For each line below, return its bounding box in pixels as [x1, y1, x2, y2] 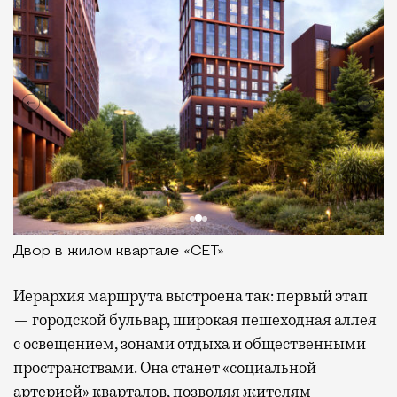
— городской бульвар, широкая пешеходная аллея [13, 309, 377, 330]
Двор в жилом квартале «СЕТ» [13, 244, 224, 259]
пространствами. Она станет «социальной [13, 357, 316, 378]
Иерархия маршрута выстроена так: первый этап [13, 285, 368, 306]
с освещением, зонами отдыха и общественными [13, 333, 366, 354]
